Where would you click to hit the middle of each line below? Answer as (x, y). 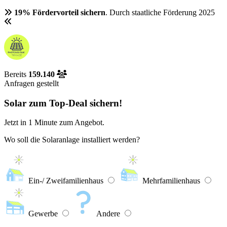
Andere (108, 214)
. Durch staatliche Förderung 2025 (160, 12)
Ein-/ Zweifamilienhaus (66, 181)
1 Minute (43, 123)
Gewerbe (43, 214)
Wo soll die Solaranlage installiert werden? (72, 140)
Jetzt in (16, 123)
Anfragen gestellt (31, 83)
